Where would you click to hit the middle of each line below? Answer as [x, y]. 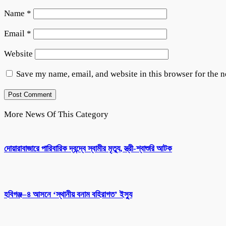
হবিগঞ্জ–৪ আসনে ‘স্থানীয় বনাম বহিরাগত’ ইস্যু [68, 195]
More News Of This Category [56, 114]
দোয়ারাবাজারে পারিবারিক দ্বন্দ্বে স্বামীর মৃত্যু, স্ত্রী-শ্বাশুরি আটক [88, 149]
